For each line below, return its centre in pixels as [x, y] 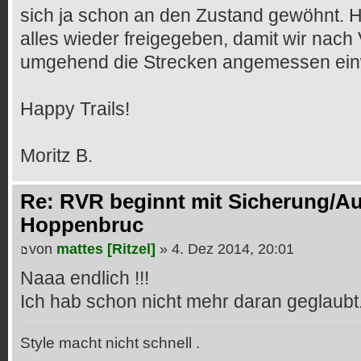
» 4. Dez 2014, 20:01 [225, 249]
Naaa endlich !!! [85, 278]
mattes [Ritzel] [106, 249]
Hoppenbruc [82, 225]
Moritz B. [56, 156]
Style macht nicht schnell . [110, 343]
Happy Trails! [75, 109]
